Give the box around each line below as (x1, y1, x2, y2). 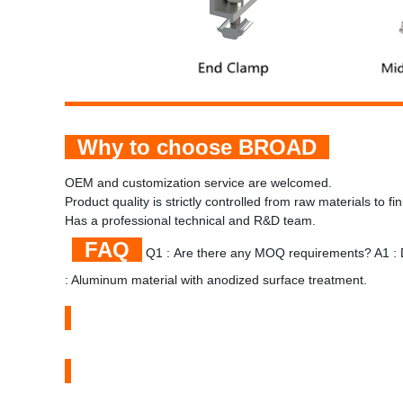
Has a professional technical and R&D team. (65, 213, 316, 228)
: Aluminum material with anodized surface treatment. (65, 273, 374, 287)
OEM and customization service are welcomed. (65, 175, 332, 190)
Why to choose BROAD (65, 135, 329, 159)
